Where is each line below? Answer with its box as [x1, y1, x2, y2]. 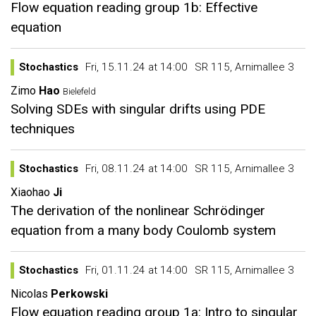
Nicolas [11, 287, 48, 300]
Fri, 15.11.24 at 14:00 [85, 61, 188, 73]
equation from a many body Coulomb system [11, 222, 276, 238]
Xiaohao [11, 186, 50, 199]
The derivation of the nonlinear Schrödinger [11, 202, 265, 219]
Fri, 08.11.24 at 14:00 [85, 162, 188, 175]
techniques [11, 121, 75, 137]
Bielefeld [63, 86, 98, 97]
